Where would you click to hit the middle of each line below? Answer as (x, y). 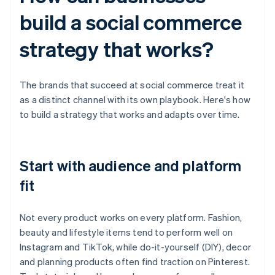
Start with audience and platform (131, 166)
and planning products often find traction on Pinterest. (135, 262)
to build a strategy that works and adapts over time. (130, 114)
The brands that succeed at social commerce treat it (132, 85)
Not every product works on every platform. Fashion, (131, 218)
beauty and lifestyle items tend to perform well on (126, 232)
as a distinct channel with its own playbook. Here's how (135, 100)
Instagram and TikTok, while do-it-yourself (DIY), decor (136, 247)
